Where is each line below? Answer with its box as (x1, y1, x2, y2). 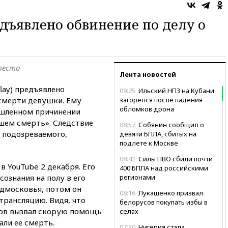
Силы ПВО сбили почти (137, 154, 213, 163)
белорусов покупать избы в (120, 197, 208, 207)
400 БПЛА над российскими (120, 163, 208, 173)
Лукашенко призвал (137, 188, 203, 197)
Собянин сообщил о (137, 120, 204, 129)
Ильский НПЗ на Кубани (137, 85, 214, 95)
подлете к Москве (120, 138, 178, 148)
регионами (120, 172, 155, 182)
